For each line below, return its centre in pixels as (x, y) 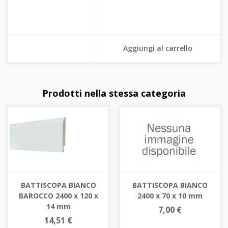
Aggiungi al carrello (158, 48)
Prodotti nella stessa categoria (114, 93)
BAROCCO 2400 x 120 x (58, 195)
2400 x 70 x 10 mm (170, 196)
